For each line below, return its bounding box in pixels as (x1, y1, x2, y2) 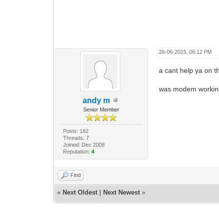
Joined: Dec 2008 (63, 141, 105, 148)
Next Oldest (63, 188, 98, 196)
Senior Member (83, 106, 119, 112)
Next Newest (103, 188, 140, 196)
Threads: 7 (63, 134, 89, 141)
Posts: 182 (63, 128, 88, 134)
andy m (82, 96, 110, 105)
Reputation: (63, 148, 91, 154)
